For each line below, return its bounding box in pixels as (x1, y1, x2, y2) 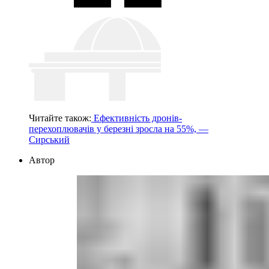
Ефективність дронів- (91, 113, 182, 124)
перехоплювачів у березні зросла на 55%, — (29, 124, 208, 134)
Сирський (29, 134, 70, 145)
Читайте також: (29, 113, 91, 124)
